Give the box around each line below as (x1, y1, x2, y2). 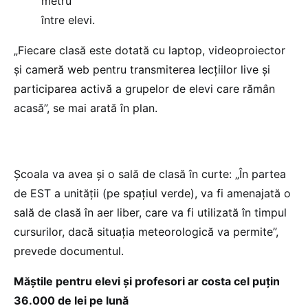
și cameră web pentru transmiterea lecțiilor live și (14, 62, 270, 76)
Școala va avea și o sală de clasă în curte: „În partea (14, 166, 286, 181)
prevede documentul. (14, 243, 124, 258)
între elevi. (41, 12, 95, 27)
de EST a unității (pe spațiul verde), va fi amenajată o (14, 186, 291, 200)
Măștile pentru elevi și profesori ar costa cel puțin (14, 274, 280, 288)
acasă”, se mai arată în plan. (14, 100, 157, 115)
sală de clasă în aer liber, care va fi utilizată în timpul (14, 205, 287, 219)
